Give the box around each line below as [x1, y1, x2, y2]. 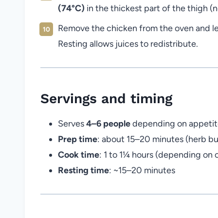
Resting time [58, 164, 109, 176]
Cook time [58, 149, 99, 160]
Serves [58, 118, 86, 129]
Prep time [58, 133, 97, 145]
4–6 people [86, 118, 130, 129]
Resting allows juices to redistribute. [58, 38, 198, 49]
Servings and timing [40, 90, 172, 107]
